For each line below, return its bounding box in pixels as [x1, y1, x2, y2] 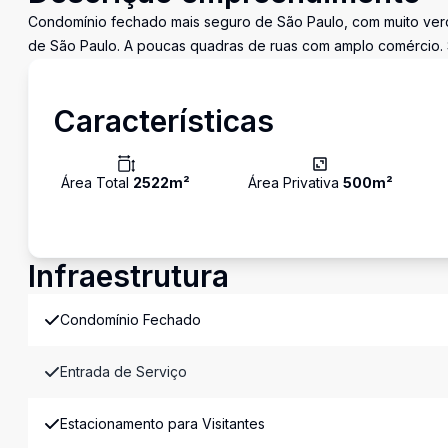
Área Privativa [247, 174, 343, 191]
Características [53, 103, 274, 139]
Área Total [61, 174, 133, 191]
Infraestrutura [28, 258, 229, 294]
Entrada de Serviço [60, 363, 187, 380]
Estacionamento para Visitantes [60, 415, 265, 432]
